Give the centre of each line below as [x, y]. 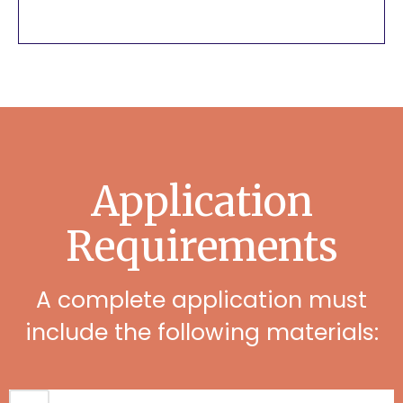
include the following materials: [201, 332]
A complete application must [201, 300]
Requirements [201, 246]
